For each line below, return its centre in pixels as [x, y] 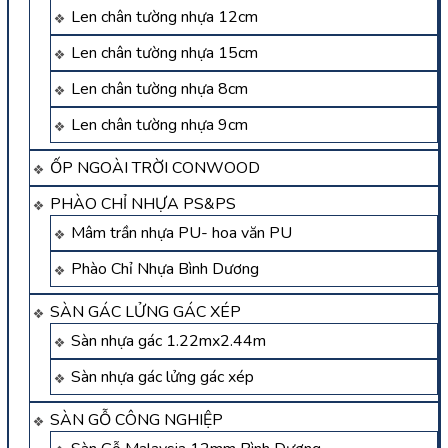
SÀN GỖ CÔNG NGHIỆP [136, 420]
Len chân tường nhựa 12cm [164, 17]
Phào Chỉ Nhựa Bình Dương [165, 269]
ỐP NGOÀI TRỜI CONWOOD [155, 168]
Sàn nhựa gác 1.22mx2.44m [168, 341]
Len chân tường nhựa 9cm [159, 125]
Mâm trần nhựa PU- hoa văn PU [181, 233]
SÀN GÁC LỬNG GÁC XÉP [145, 312]
